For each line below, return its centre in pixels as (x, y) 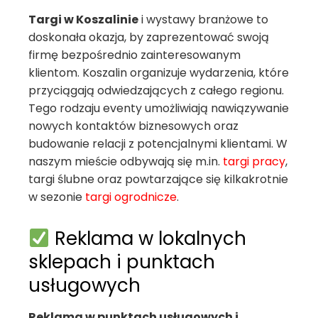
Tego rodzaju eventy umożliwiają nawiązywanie (159, 108)
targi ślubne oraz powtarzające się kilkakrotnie (158, 179)
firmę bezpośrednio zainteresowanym (135, 55)
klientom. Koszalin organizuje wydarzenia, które (159, 73)
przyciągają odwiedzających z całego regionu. (156, 91)
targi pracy (254, 161)
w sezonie (57, 197)
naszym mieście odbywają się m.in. (126, 161)
